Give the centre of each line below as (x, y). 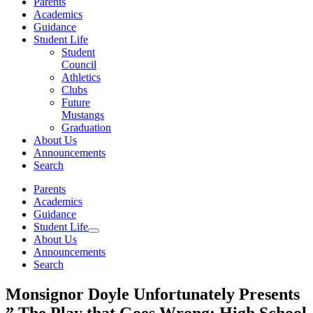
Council (79, 65)
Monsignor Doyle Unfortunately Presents (153, 294)
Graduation (86, 128)
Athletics (81, 77)
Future (76, 102)
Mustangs (83, 115)
